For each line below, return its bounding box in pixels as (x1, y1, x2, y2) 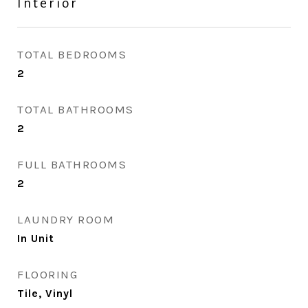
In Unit (17, 232, 54, 245)
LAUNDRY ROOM (17, 212, 114, 226)
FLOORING (17, 267, 78, 281)
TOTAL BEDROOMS (17, 47, 126, 61)
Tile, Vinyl (17, 287, 73, 300)
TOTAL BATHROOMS (17, 102, 134, 116)
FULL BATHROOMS (17, 157, 126, 171)
